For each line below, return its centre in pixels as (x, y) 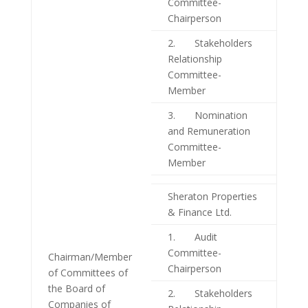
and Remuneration (209, 131)
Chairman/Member (90, 257)
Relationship (195, 59)
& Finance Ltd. (199, 212)
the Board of (76, 289)
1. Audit (192, 237)
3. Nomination (207, 115)
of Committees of (88, 273)
